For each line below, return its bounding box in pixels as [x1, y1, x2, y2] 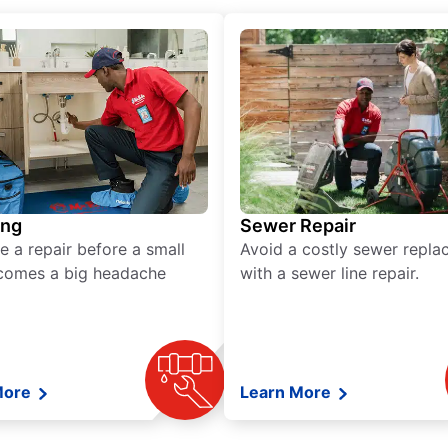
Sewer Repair [240, 215, 356, 237]
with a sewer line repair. [240, 263, 419, 284]
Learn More [240, 382, 335, 403]
